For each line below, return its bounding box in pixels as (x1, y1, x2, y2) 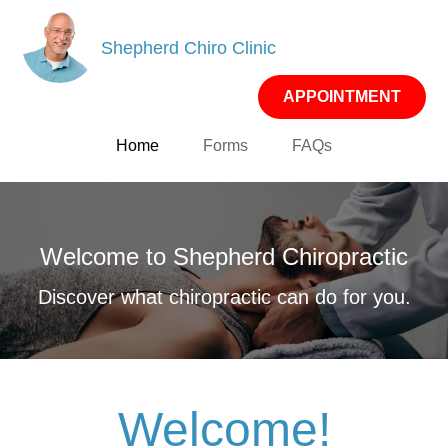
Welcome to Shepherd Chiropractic (40, 242, 408, 270)
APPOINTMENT (282, 88, 401, 105)
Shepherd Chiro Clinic (101, 37, 277, 58)
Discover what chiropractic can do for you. (37, 285, 411, 308)
